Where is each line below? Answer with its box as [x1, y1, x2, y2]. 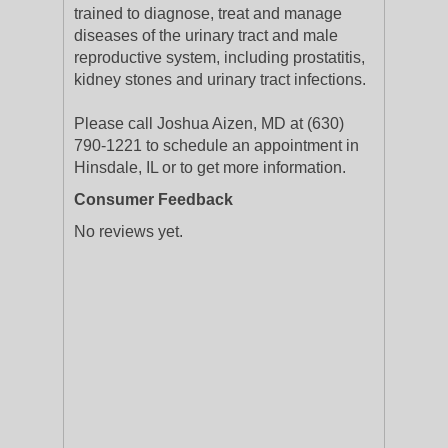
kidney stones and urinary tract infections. [74, 71, 366, 88]
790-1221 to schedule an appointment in [74, 137, 359, 154]
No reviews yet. [74, 223, 183, 240]
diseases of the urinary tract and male [74, 27, 338, 44]
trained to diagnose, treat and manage [74, 5, 342, 22]
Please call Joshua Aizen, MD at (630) [74, 115, 344, 132]
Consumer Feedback [74, 191, 233, 208]
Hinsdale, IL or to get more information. [74, 159, 346, 176]
